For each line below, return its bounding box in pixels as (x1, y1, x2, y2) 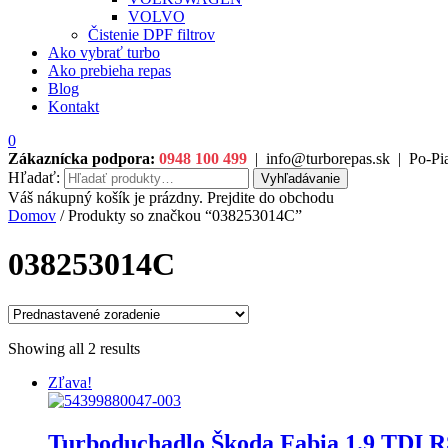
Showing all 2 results (8, 339, 140, 357)
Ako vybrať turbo (48, 44, 160, 61)
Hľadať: (8, 169, 60, 186)
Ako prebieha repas (48, 62, 171, 79)
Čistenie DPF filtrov (88, 26, 215, 43)
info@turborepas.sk (266, 150, 390, 167)
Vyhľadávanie (261, 171, 340, 186)
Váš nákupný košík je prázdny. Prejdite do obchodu (8, 189, 334, 206)
